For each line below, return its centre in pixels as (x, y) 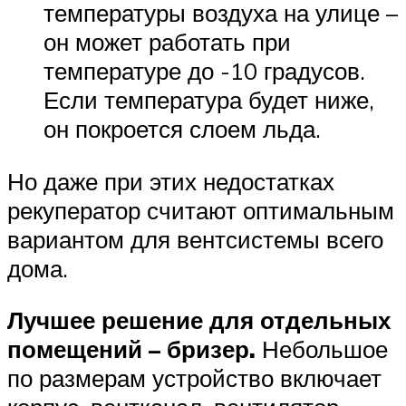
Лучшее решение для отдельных (199, 320)
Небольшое (322, 349)
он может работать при (167, 42)
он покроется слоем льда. (182, 129)
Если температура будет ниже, (209, 100)
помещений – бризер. (131, 349)
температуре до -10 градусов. (204, 71)
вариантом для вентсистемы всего (195, 239)
